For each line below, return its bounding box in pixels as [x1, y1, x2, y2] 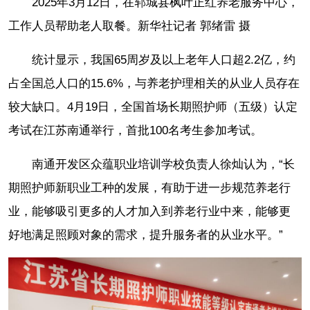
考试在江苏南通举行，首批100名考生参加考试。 [8, 123, 262, 137]
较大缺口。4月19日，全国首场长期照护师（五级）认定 [8, 100, 298, 113]
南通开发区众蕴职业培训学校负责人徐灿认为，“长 [32, 157, 295, 171]
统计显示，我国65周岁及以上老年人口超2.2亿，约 [32, 53, 295, 66]
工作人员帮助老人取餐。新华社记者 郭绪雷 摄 [8, 19, 250, 33]
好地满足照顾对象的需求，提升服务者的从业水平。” [8, 228, 283, 241]
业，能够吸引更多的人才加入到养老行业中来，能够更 [8, 204, 291, 218]
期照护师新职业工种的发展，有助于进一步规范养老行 [8, 181, 291, 194]
